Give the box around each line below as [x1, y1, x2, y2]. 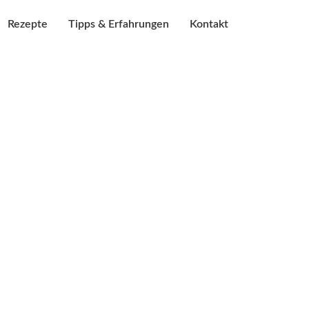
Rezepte [8, 19, 48, 30]
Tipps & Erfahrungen [68, 19, 169, 30]
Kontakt [190, 19, 228, 30]
